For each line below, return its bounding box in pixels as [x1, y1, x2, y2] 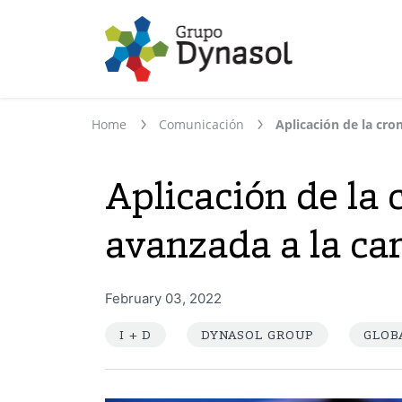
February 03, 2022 [105, 289, 222, 307]
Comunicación [158, 115, 244, 133]
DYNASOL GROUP [200, 326, 314, 343]
